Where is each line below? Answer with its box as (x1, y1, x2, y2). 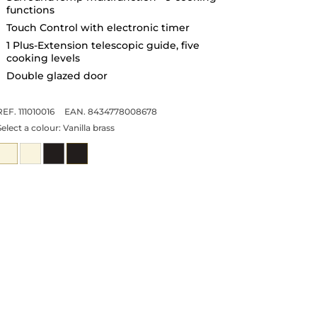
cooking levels (6, 51, 80, 64)
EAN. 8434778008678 (64, 105, 157, 117)
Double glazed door (6, 69, 108, 82)
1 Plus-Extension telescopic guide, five (6, 38, 200, 52)
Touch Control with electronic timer (6, 21, 190, 34)
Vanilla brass (62, 122, 115, 133)
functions (6, 3, 54, 16)
